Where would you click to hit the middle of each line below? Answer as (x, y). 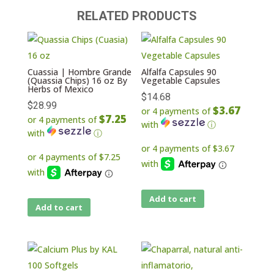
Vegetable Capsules (181, 81)
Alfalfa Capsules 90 (179, 72)
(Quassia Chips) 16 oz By (77, 81)
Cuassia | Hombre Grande (79, 72)
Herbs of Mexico (60, 89)
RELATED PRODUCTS (137, 16)
